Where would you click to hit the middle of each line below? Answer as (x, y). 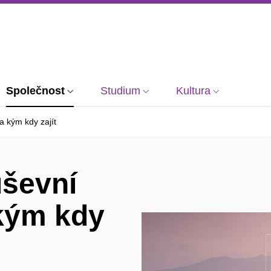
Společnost (35, 91)
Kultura (193, 91)
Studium (120, 91)
